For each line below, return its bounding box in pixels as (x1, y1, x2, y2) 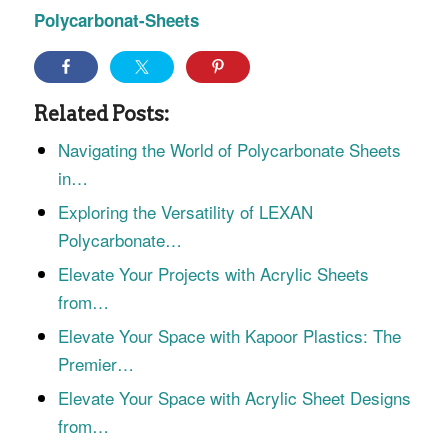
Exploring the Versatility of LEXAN (57, 198, 313, 224)
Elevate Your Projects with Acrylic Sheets (57, 260, 369, 286)
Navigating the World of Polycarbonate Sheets (57, 136, 401, 162)
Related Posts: (33, 101, 169, 126)
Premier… (57, 350, 134, 376)
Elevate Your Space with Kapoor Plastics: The (57, 322, 401, 348)
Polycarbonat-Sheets (33, 7, 199, 32)
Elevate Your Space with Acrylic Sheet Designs (57, 384, 411, 410)
